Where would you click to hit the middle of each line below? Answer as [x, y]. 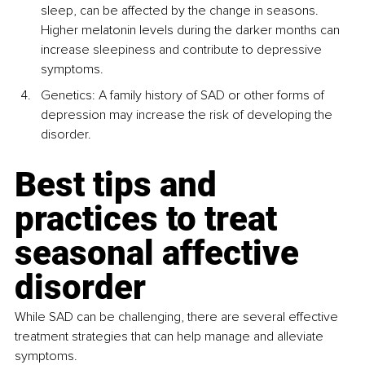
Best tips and [120, 185]
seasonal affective [161, 253]
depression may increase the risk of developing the [188, 115]
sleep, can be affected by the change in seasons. [181, 11]
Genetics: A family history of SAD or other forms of [184, 96]
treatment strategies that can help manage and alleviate [171, 337]
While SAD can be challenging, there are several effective [178, 317]
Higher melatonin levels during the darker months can [192, 31]
